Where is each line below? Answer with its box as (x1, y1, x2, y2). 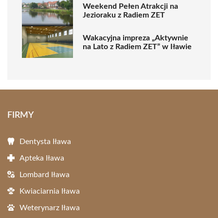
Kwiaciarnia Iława (19, 187, 80, 195)
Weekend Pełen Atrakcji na (83, 2, 178, 10)
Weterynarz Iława (19, 204, 80, 212)
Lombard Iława (19, 171, 70, 179)
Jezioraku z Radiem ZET (83, 11, 165, 19)
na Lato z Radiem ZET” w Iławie (83, 42, 192, 51)
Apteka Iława (19, 154, 64, 162)
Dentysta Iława (19, 138, 71, 145)
